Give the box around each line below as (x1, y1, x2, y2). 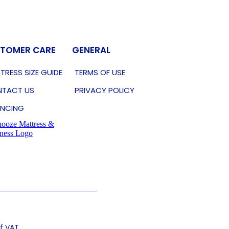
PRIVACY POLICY (74, 85, 134, 96)
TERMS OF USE (74, 67, 125, 78)
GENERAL (72, 44, 110, 56)
